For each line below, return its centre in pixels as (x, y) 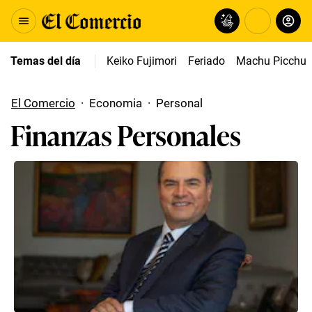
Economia (116, 103)
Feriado (206, 61)
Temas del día (46, 61)
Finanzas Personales (126, 134)
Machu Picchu (271, 61)
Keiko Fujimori (142, 61)
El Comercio (43, 103)
